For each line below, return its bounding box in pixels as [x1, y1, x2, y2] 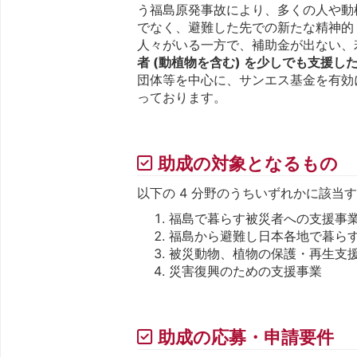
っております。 [137, 88, 227, 105]
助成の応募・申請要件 [158, 326, 335, 347]
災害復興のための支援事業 [169, 262, 323, 279]
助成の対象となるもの [158, 152, 339, 174]
